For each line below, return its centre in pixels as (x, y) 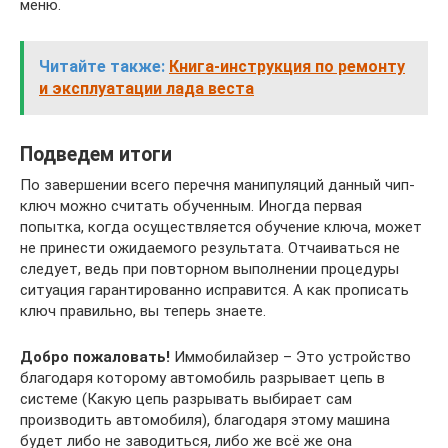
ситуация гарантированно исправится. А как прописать (214, 289)
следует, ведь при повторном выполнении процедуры (209, 268)
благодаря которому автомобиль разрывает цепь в (202, 377)
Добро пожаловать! (95, 356)
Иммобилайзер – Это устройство (290, 356)
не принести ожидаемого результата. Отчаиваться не (210, 247)
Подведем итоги (96, 154)
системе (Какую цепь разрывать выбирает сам (186, 398)
